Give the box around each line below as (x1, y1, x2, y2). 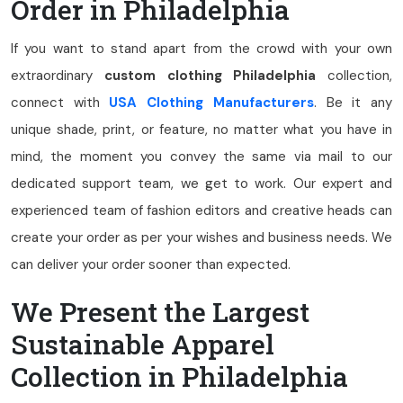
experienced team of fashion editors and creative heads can (11, 201, 392, 219)
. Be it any (313, 94, 393, 112)
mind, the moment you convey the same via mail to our (11, 148, 392, 166)
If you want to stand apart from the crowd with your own (11, 40, 392, 58)
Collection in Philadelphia (11, 359, 348, 394)
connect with (11, 94, 110, 112)
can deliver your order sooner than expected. (11, 255, 291, 273)
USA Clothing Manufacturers (109, 94, 314, 112)
